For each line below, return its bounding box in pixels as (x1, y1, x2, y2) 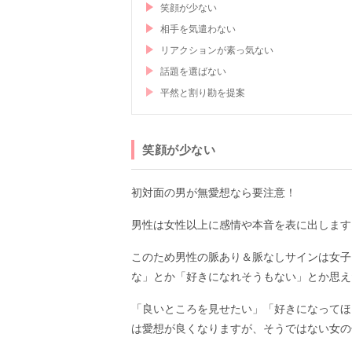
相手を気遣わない (160, 24, 236, 35)
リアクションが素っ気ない (160, 45, 273, 57)
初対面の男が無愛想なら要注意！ (131, 186, 296, 200)
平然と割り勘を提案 (160, 87, 245, 99)
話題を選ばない (160, 66, 226, 78)
